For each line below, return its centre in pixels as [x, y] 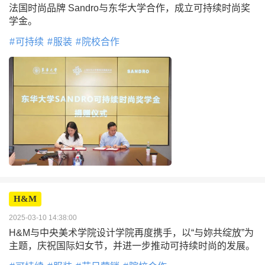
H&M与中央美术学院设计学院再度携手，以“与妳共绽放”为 [131, 232]
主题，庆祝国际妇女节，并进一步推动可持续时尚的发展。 [132, 245]
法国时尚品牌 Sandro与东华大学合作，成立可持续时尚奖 [130, 8]
